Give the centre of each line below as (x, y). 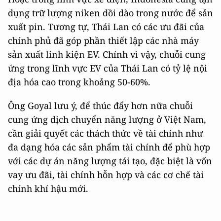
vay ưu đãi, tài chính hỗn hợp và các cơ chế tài (106, 174)
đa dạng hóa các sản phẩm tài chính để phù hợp (109, 147)
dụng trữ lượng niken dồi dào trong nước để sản (110, 13)
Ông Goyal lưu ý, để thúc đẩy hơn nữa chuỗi (100, 105)
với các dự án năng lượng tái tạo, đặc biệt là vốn (110, 161)
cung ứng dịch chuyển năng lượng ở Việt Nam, (107, 119)
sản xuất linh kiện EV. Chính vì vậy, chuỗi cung (107, 54)
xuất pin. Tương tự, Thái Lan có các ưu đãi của (106, 26)
